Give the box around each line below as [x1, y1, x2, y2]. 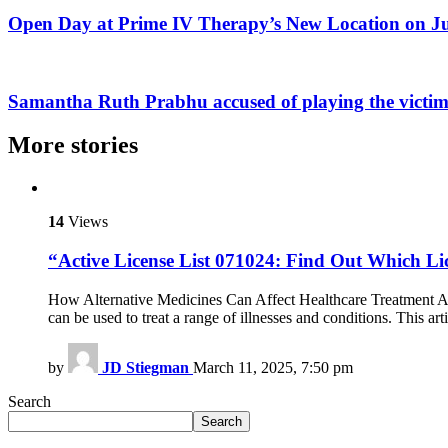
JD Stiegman [102, 358, 189, 376]
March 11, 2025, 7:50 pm [193, 358, 353, 376]
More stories [8, 132, 138, 159]
